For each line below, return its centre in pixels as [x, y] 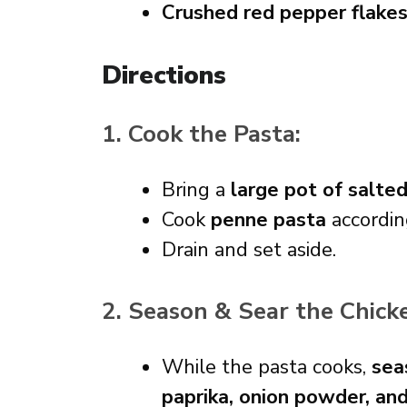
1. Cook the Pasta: [201, 134]
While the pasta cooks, [267, 367]
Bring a [196, 190]
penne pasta [268, 220]
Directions [164, 75]
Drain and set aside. [249, 250]
